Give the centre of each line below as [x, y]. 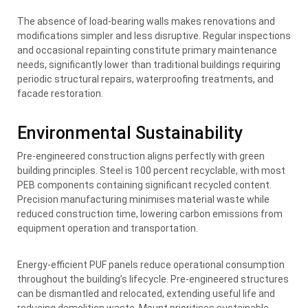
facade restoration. [60, 93]
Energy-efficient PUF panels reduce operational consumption [151, 264]
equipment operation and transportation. [108, 228]
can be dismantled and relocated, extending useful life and [146, 293]
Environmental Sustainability [130, 133]
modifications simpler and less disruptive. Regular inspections [154, 35]
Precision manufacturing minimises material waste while [143, 199]
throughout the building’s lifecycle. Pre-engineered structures [153, 279]
